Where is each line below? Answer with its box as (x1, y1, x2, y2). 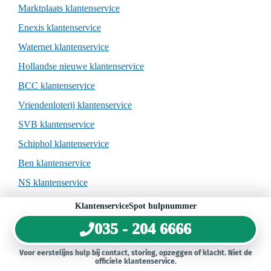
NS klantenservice (18, 177, 88, 188)
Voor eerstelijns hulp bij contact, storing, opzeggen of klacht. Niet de (19, 249, 252, 257)
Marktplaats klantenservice (18, 3, 120, 14)
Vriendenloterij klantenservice (18, 100, 132, 111)
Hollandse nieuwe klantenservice (18, 61, 144, 72)
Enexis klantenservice (18, 22, 101, 33)
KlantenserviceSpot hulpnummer (74, 201, 197, 211)
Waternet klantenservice (18, 42, 109, 53)
